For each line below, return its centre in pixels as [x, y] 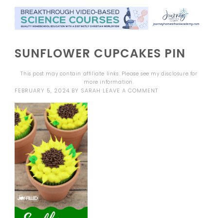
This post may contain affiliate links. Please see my [91, 74]
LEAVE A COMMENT [131, 91]
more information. [109, 82]
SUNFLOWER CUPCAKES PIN [100, 53]
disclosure [175, 74]
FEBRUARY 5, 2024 [42, 91]
